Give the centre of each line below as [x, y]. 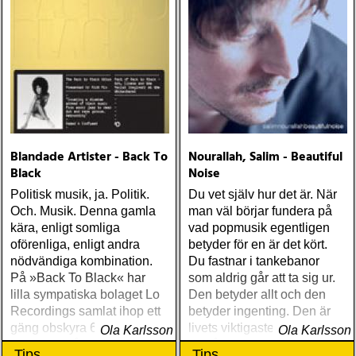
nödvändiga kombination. [81, 261]
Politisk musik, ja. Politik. [80, 194]
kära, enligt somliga [65, 228]
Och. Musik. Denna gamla [83, 211]
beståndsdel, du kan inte [257, 344]
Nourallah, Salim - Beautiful [265, 157]
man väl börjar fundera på [260, 211]
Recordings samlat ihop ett [85, 311]
